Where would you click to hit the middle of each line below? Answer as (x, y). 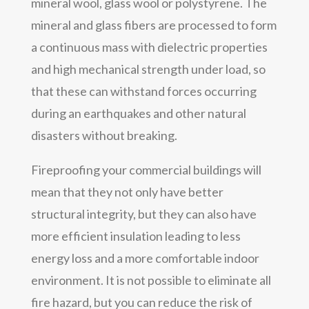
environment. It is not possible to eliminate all (151, 280)
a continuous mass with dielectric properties (149, 47)
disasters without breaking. (104, 135)
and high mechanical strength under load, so (148, 69)
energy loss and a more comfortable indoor (145, 258)
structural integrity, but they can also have (143, 213)
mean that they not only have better (127, 191)
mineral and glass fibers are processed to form (153, 24)
